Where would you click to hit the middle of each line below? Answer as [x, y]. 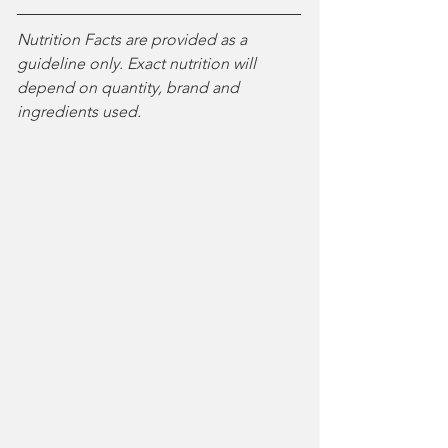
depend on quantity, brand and [130, 87]
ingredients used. [81, 111]
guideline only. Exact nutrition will [138, 63]
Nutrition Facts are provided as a [134, 39]
